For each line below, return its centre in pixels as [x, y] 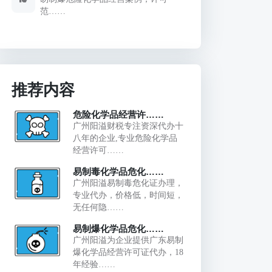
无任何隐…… [98, 207]
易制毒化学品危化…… [118, 171]
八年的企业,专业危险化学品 [125, 138]
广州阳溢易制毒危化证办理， [128, 183]
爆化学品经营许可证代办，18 [128, 252]
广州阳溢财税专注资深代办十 [128, 126]
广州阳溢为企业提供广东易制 [128, 240]
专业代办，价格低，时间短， [128, 195]
